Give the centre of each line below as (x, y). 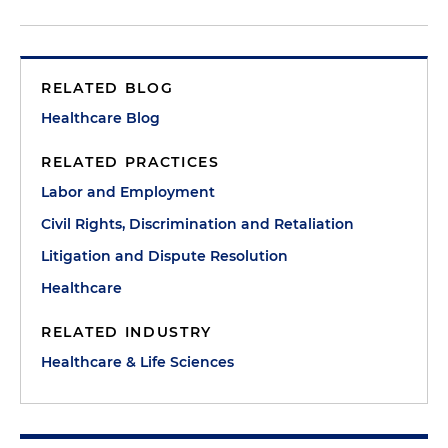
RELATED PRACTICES (130, 162)
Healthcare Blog (100, 118)
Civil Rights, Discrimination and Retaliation (197, 224)
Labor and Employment (128, 192)
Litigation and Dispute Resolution (164, 256)
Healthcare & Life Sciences (137, 362)
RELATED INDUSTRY (127, 332)
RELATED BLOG (107, 88)
